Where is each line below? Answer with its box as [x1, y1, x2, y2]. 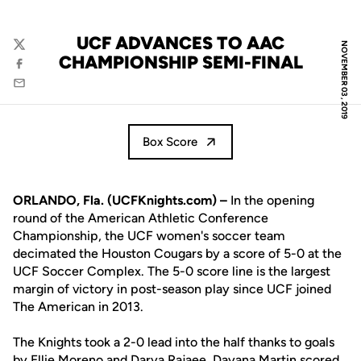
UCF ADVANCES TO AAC [77, 32, 284, 54]
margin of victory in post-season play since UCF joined [13, 281, 331, 297]
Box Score [143, 135, 197, 149]
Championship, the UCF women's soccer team [13, 228, 285, 243]
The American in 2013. [13, 299, 143, 314]
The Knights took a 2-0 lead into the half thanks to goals [13, 334, 334, 350]
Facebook [12, 64, 66, 79]
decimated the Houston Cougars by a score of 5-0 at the [13, 246, 342, 261]
